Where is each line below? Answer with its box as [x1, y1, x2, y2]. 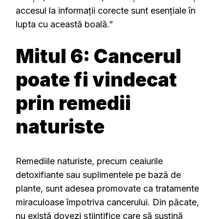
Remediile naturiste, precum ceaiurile [16, 155, 163, 166]
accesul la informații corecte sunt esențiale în [16, 5, 196, 16]
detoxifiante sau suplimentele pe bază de [16, 169, 181, 180]
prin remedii [16, 91, 131, 115]
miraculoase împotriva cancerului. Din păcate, [16, 197, 199, 207]
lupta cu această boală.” [16, 19, 113, 30]
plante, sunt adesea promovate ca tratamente [16, 183, 199, 194]
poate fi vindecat [16, 68, 177, 91]
